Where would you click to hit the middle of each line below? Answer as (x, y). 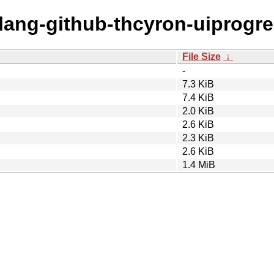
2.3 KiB (198, 138)
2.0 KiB (198, 111)
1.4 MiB (199, 165)
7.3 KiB (198, 84)
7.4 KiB (198, 97)
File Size (202, 56)
